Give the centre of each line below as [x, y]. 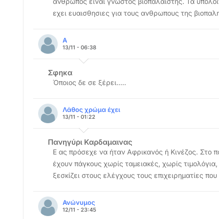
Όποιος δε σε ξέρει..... [89, 82]
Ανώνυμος [79, 202]
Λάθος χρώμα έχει [91, 109]
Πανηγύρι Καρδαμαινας [90, 142]
